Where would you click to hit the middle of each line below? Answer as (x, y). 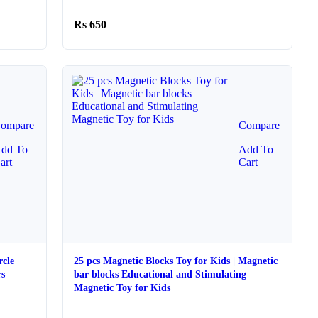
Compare (259, 125)
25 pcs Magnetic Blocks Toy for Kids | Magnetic (176, 261)
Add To (256, 149)
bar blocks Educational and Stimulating (98, 274)
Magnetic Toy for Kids (122, 288)
